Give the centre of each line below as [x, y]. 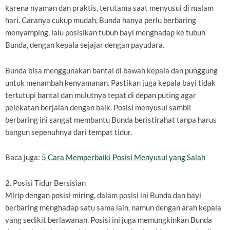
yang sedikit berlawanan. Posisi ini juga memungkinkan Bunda [109, 220]
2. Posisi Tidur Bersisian [45, 183]
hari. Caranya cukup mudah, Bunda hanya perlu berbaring [101, 21]
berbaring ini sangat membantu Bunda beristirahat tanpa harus [111, 120]
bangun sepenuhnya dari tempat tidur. [69, 132]
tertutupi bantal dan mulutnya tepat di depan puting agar [101, 95]
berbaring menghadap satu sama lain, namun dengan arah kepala [113, 207]
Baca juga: [23, 158]
